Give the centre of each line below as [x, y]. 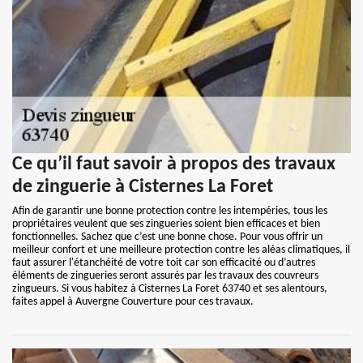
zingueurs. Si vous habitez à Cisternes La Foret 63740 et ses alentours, [170, 289]
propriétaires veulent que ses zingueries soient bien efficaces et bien [166, 224]
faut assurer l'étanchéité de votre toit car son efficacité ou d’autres [164, 263]
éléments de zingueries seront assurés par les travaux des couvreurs [165, 276]
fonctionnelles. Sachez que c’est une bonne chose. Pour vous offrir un [167, 237]
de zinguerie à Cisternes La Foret [143, 187]
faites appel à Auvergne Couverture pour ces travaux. [133, 302]
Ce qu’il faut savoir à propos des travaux [174, 164]
